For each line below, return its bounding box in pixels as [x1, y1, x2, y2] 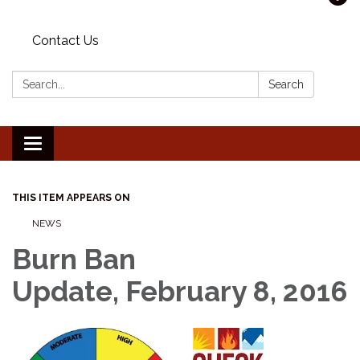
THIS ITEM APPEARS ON [12, 191, 130, 203]
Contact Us [32, 32, 99, 48]
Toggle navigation [32, 137, 139, 153]
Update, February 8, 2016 [12, 274, 347, 308]
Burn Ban [12, 242, 136, 276]
